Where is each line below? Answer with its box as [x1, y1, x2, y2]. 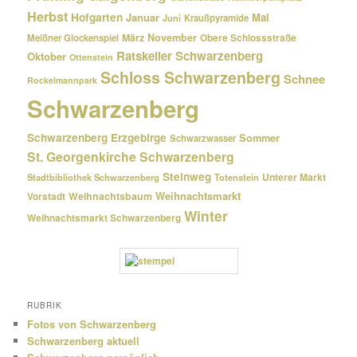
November [147, 29, 198, 45]
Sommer [239, 130, 280, 145]
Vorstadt [27, 189, 66, 203]
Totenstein [214, 170, 260, 183]
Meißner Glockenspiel [27, 30, 120, 45]
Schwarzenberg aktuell [27, 333, 140, 349]
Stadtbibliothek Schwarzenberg [27, 170, 160, 183]
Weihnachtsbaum [69, 188, 153, 203]
